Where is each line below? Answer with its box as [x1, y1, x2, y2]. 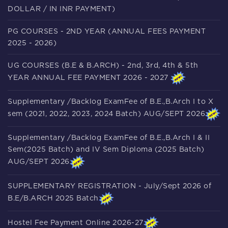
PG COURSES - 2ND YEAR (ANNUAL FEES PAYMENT [8, 28, 206, 36]
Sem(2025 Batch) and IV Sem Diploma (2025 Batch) [8, 146, 205, 154]
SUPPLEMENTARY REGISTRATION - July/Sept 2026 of [8, 182, 211, 190]
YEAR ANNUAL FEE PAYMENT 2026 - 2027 [8, 74, 170, 82]
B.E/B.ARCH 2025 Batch [8, 194, 99, 202]
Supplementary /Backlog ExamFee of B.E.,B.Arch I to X [8, 98, 213, 106]
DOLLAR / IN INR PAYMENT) [8, 6, 115, 13]
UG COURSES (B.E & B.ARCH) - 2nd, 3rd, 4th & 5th [8, 62, 198, 70]
